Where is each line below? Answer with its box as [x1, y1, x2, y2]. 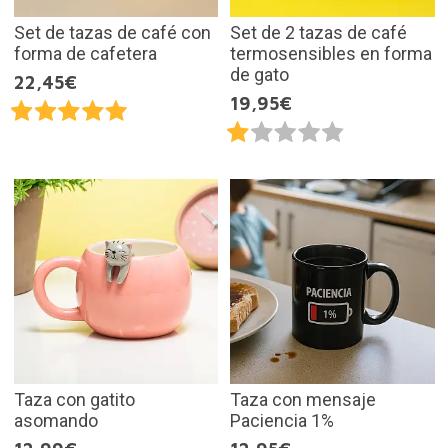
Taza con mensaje [230, 388, 376, 410]
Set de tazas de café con [13, 22, 211, 44]
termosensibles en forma [230, 43, 432, 65]
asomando [13, 409, 98, 431]
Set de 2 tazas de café [230, 22, 407, 44]
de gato [230, 64, 289, 86]
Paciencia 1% [230, 409, 334, 431]
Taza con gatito [13, 388, 135, 410]
